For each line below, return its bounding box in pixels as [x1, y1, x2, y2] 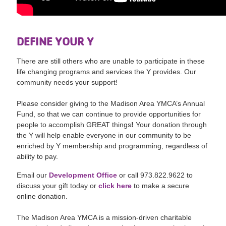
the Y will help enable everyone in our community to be [17, 131, 192, 140]
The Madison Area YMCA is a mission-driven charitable [17, 213, 192, 222]
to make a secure [134, 182, 190, 190]
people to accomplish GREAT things [17, 121, 132, 129]
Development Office [49, 171, 118, 180]
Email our [17, 171, 49, 180]
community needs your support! [17, 78, 118, 87]
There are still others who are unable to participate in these [17, 57, 205, 66]
